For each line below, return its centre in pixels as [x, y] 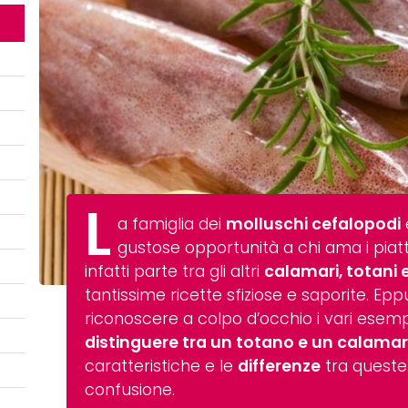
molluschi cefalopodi [314, 224]
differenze [280, 367]
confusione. [130, 390]
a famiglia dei [172, 224]
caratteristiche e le [162, 367]
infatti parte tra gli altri [175, 272]
